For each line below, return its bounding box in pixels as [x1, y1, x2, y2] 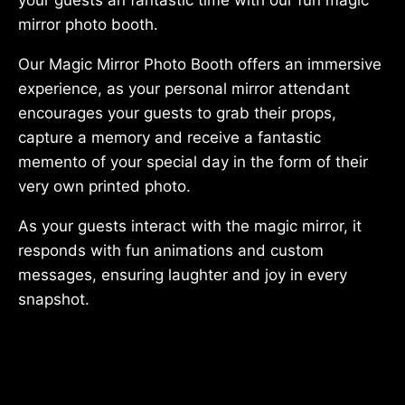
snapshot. [18, 289, 89, 308]
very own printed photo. [18, 176, 191, 195]
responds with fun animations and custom [18, 240, 324, 259]
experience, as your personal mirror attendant [18, 79, 350, 98]
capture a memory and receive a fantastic [18, 127, 321, 146]
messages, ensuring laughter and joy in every [18, 265, 347, 284]
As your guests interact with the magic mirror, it [18, 216, 362, 235]
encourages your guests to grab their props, [18, 103, 336, 122]
